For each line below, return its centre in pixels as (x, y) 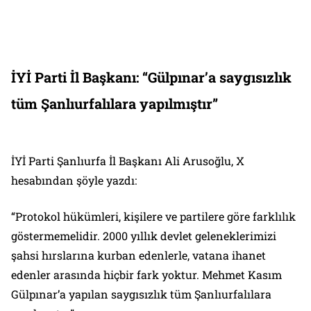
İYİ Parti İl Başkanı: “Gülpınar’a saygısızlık (151, 77)
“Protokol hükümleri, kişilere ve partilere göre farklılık (153, 216)
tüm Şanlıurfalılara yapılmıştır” (115, 103)
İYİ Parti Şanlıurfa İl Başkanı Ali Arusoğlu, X (128, 160)
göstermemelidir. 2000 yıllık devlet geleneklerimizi (144, 235)
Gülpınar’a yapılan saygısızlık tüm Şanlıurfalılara (141, 294)
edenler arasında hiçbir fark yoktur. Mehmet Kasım (146, 274)
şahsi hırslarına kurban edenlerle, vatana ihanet (138, 255)
